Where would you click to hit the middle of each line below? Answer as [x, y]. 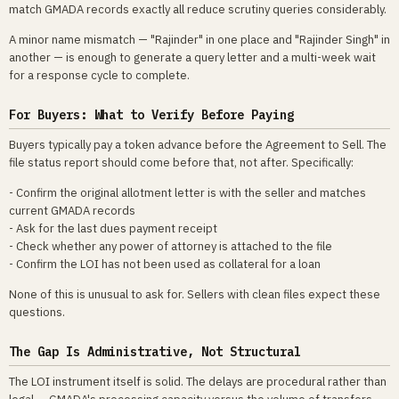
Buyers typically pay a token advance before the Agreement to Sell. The [198, 145]
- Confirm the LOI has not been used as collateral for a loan [165, 265]
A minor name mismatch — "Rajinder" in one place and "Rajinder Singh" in [199, 40]
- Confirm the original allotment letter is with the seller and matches [187, 193]
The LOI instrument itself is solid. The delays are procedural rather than [198, 382]
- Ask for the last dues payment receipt [113, 229]
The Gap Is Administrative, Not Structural [155, 352]
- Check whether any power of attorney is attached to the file [171, 247]
